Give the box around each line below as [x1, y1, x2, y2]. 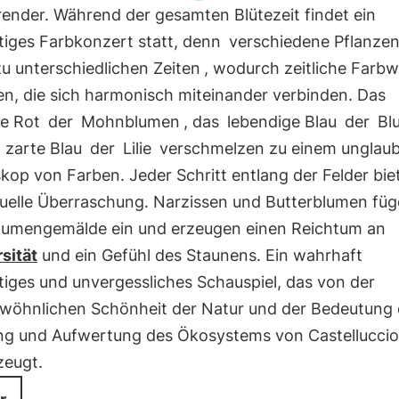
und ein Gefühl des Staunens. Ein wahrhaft [37, 246, 362, 265]
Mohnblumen [80, 112, 180, 131]
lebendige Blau [226, 112, 337, 131]
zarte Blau [4, 139, 82, 158]
